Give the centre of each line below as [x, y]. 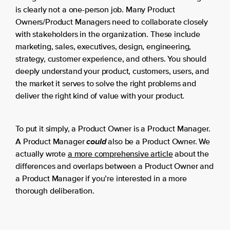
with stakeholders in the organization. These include [108, 35]
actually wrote [42, 155]
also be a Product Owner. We [158, 142]
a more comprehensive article [120, 155]
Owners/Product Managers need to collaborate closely [112, 23]
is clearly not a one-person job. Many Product [95, 10]
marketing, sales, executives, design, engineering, [103, 47]
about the [191, 155]
